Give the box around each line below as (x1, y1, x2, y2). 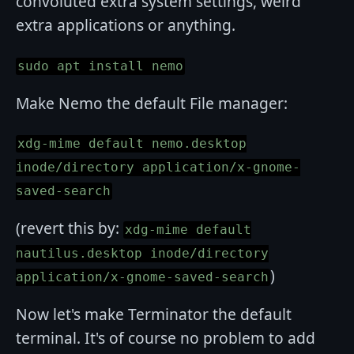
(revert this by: (16, 217, 123, 239)
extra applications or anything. (16, 14, 235, 36)
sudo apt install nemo (17, 58, 183, 73)
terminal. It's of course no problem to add (16, 327, 315, 349)
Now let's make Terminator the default (16, 303, 292, 326)
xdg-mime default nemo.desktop (17, 137, 247, 152)
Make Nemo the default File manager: (16, 92, 288, 114)
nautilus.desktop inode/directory (16, 247, 269, 262)
